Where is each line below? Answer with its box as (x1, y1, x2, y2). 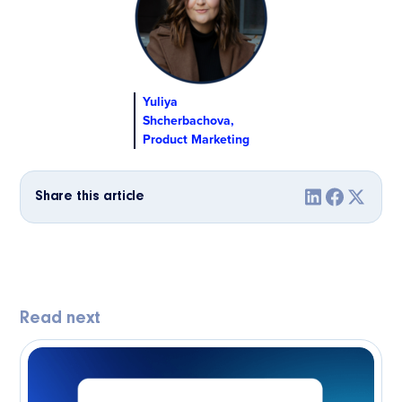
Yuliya (143, 92, 178, 111)
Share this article (35, 189, 144, 205)
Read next (20, 310, 101, 328)
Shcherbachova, (143, 111, 234, 130)
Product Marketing (143, 130, 249, 149)
